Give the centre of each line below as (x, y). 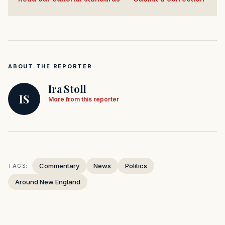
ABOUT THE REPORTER (50, 67)
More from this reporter (84, 99)
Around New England (48, 182)
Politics (136, 166)
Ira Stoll (68, 89)
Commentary (59, 166)
